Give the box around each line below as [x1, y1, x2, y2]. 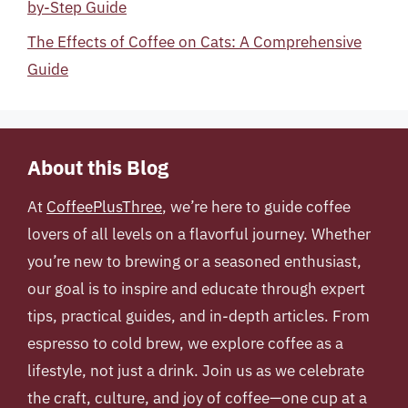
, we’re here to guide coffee [162, 197, 351, 217]
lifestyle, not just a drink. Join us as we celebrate [27, 361, 364, 381]
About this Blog [27, 154, 168, 180]
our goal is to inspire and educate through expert [27, 279, 365, 299]
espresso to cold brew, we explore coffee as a [27, 333, 343, 353]
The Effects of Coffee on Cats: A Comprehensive [27, 32, 362, 52]
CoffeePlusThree [46, 197, 162, 217]
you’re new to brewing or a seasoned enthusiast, [27, 251, 362, 271]
